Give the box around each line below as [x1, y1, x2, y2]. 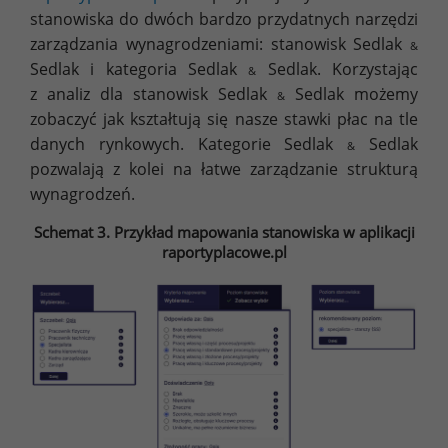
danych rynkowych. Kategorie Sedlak [30, 133, 348, 156]
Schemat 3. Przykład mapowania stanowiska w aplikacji [33, 222, 415, 243]
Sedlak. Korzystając [256, 58, 419, 81]
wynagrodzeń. [30, 183, 135, 206]
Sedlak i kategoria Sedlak [30, 58, 249, 81]
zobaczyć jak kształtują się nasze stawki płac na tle [30, 108, 418, 131]
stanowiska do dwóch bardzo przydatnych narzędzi [30, 8, 418, 31]
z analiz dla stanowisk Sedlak [30, 83, 277, 106]
